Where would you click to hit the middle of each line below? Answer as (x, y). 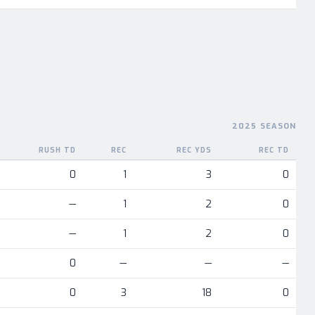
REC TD (274, 150)
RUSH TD (57, 150)
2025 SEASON (264, 126)
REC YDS (194, 150)
